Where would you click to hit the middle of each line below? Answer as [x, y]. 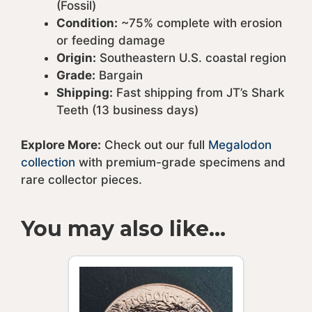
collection [48, 163]
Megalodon [240, 145]
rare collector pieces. [81, 180]
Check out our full [155, 145]
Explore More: [61, 145]
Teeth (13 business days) [127, 110]
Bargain [119, 75]
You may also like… [123, 229]
